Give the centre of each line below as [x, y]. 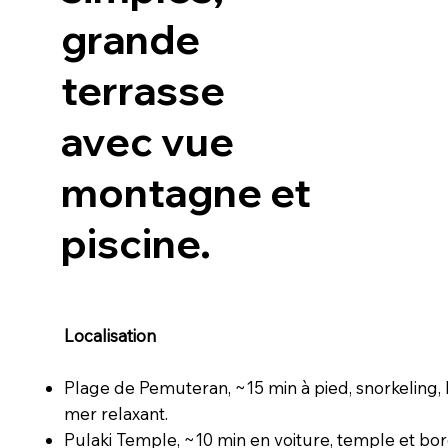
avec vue [148, 141]
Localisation [110, 336]
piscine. [136, 243]
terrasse [143, 90]
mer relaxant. [116, 414]
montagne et [186, 192]
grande [131, 39]
